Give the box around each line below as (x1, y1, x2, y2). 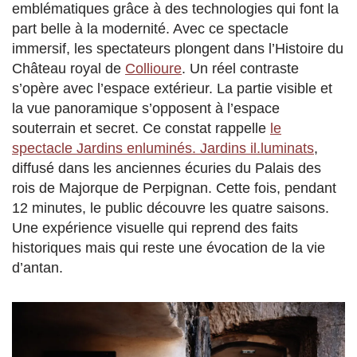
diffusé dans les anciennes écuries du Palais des (12, 160, 321, 177)
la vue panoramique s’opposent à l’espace (12, 100, 280, 117)
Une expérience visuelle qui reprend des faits (12, 220, 298, 237)
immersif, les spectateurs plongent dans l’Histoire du (12, 41, 343, 57)
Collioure (125, 61, 182, 77)
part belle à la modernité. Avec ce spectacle (12, 21, 288, 37)
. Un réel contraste (182, 61, 299, 77)
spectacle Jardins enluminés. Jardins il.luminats (12, 140, 314, 157)
